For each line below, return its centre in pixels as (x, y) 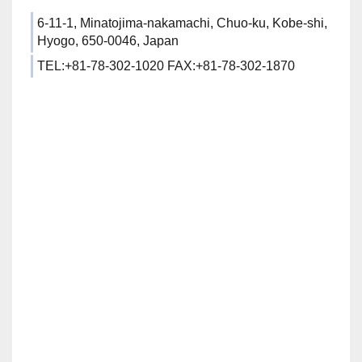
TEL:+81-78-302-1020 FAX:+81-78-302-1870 (166, 66)
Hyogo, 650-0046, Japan (108, 41)
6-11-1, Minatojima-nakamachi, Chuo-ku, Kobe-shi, (182, 23)
